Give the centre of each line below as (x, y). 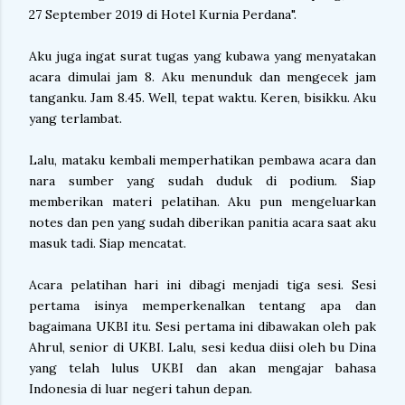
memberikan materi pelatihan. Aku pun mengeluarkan (202, 202)
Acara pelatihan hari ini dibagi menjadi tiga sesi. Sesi (202, 285)
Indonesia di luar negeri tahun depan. (142, 389)
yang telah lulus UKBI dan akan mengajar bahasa (202, 368)
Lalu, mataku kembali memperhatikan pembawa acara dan (202, 160)
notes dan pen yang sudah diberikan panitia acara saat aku (202, 222)
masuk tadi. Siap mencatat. (108, 243)
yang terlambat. (77, 118)
